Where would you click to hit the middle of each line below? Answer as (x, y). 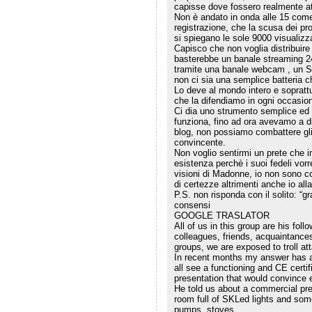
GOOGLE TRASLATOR (221, 216)
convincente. (200, 143)
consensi (192, 205)
